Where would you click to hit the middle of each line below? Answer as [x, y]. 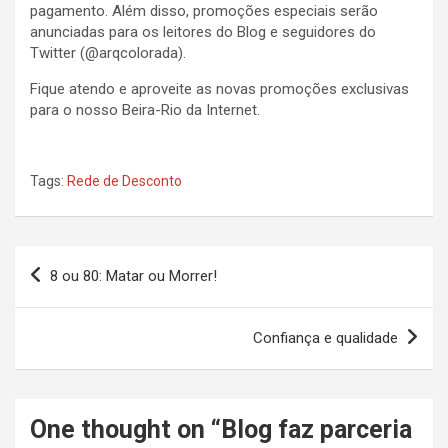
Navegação [77, 260]
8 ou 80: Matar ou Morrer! [133, 275]
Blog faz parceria [316, 429]
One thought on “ [125, 429]
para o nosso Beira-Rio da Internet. [145, 109]
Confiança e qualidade [325, 337]
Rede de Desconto [124, 180]
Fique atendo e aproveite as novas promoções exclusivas [219, 88]
